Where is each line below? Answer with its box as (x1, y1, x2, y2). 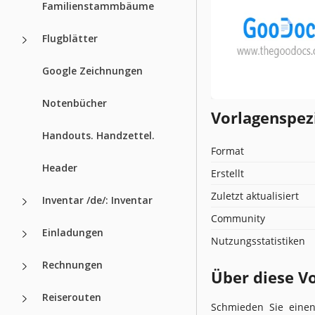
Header (42, 160, 77, 174)
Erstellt (211, 166, 244, 180)
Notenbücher (42, 96, 107, 110)
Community (211, 211, 265, 225)
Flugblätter (42, 31, 98, 45)
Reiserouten (42, 290, 101, 304)
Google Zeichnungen (42, 63, 143, 77)
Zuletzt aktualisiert (211, 188, 299, 202)
